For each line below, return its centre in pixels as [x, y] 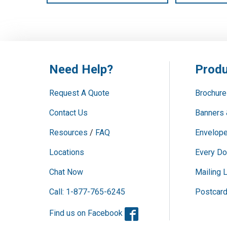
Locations [67, 153]
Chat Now [66, 172]
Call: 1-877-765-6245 [87, 192]
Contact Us [68, 113]
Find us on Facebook [87, 213]
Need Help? [81, 70]
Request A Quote [79, 93]
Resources [68, 133]
